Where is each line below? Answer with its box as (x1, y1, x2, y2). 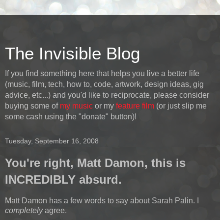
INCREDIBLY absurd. (5, 173, 122, 186)
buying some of (5, 102, 60, 110)
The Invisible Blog (5, 44, 140, 63)
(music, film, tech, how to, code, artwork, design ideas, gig (5, 80, 204, 88)
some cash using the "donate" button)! (5, 112, 137, 121)
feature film (116, 102, 154, 110)
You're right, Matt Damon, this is (5, 156, 186, 169)
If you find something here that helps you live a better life (5, 69, 199, 78)
